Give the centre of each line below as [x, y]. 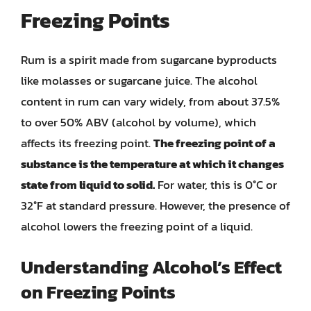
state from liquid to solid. [88, 185]
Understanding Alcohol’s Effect [151, 267]
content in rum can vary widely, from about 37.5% [150, 101]
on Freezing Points [98, 292]
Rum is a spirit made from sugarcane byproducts [149, 60]
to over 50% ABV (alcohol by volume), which [138, 122]
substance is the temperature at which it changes [152, 164]
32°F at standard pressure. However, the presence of [155, 205]
